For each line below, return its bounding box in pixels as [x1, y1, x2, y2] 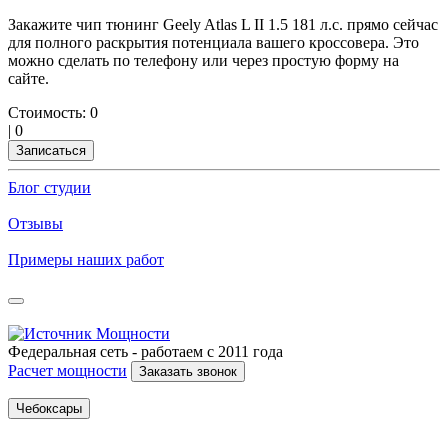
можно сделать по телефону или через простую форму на [8, 52, 399, 70]
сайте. [8, 70, 49, 88]
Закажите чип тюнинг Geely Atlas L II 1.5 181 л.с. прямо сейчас [8, 16, 438, 34]
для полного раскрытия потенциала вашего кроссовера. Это [8, 34, 419, 52]
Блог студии [8, 179, 91, 197]
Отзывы [8, 215, 63, 233]
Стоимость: [8, 104, 90, 122]
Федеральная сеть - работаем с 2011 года [8, 343, 283, 361]
